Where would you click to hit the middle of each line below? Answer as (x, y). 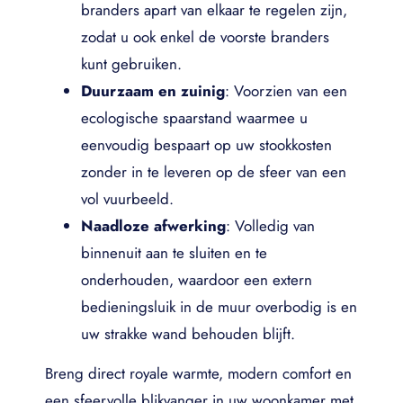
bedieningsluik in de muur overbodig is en (219, 307)
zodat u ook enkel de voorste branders (205, 37)
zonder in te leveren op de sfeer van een (214, 172)
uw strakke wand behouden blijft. (188, 334)
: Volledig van (270, 226)
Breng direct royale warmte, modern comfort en (198, 374)
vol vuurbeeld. (127, 199)
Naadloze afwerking (153, 226)
